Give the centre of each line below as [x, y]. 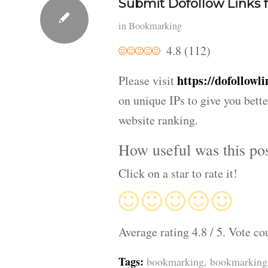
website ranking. [158, 120]
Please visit [148, 80]
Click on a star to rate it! [178, 173]
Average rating [155, 232]
